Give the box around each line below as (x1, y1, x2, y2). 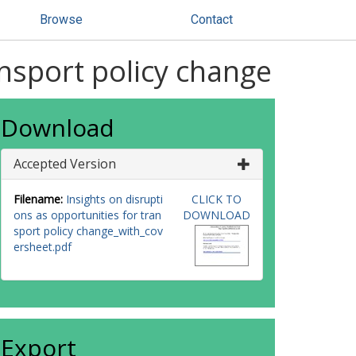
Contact (191, 12, 233, 27)
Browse (40, 12, 83, 27)
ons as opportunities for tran (14, 207, 161, 222)
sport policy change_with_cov (14, 223, 163, 238)
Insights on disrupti (66, 192, 163, 207)
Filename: (14, 192, 63, 207)
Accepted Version (14, 155, 116, 172)
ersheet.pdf (14, 239, 72, 254)
